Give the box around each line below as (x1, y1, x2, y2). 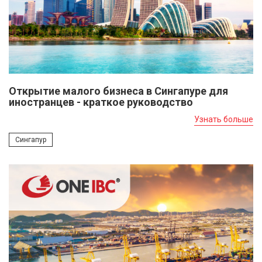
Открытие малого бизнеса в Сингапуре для (9, 85, 228, 98)
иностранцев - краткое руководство (9, 96, 193, 109)
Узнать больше (194, 115, 253, 125)
